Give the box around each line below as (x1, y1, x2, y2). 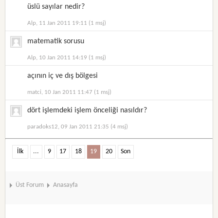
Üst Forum (16, 182, 44, 189)
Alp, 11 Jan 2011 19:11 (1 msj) (27, 20, 107, 26)
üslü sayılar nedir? (27, 3, 85, 11)
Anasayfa (53, 182, 78, 189)
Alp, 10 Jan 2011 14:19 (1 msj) (27, 54, 107, 61)
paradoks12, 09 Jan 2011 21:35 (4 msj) (27, 124, 128, 130)
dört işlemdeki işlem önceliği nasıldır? (27, 107, 147, 114)
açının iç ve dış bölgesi (27, 72, 98, 80)
